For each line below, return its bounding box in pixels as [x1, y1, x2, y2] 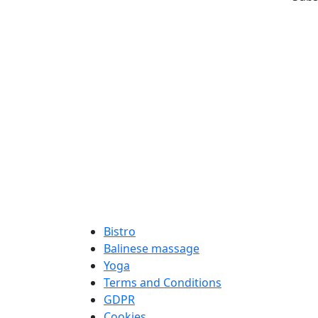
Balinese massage [104, 241, 199, 256]
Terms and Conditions [104, 275, 221, 290]
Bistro [104, 224, 136, 239]
